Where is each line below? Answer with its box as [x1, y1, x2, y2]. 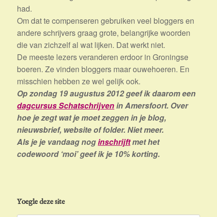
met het [130, 136, 159, 148]
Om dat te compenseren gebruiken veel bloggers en [17, 15, 194, 27]
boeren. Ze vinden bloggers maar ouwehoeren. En [17, 63, 189, 75]
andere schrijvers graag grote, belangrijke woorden [17, 27, 190, 39]
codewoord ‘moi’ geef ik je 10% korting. [17, 148, 160, 160]
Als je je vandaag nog [17, 136, 98, 148]
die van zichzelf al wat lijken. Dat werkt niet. [17, 39, 165, 51]
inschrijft [98, 136, 130, 148]
